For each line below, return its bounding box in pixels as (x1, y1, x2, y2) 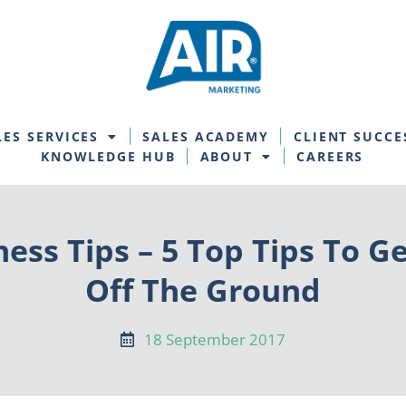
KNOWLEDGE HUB (40, 148, 176, 166)
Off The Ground (85, 269, 321, 312)
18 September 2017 (144, 329, 286, 351)
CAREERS (296, 148, 364, 166)
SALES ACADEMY (142, 128, 269, 146)
